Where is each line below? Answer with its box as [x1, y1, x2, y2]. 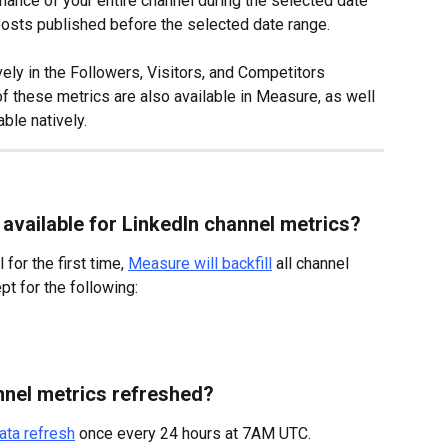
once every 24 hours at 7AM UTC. [75, 424, 311, 444]
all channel [272, 254, 353, 274]
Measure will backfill [128, 254, 272, 274]
